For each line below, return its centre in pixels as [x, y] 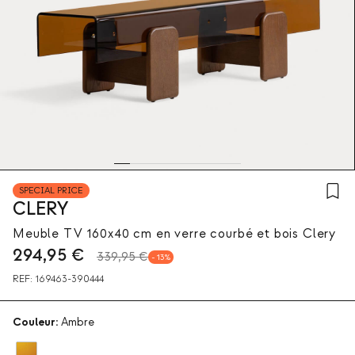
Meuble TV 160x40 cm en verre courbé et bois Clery [175, 234]
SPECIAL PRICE [51, 191]
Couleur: [35, 323]
